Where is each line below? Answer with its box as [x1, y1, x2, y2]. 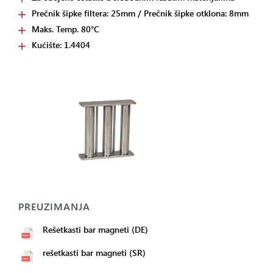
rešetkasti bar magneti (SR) [43, 247, 146, 259]
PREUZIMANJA [18, 200, 90, 213]
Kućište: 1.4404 [32, 39, 90, 51]
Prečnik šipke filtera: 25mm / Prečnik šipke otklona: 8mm [32, 7, 249, 19]
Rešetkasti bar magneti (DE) [43, 224, 148, 236]
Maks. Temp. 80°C [32, 23, 99, 35]
